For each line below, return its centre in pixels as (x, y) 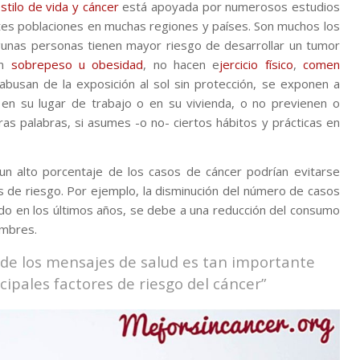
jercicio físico (256, 64)
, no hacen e (182, 64)
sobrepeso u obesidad (77, 64)
